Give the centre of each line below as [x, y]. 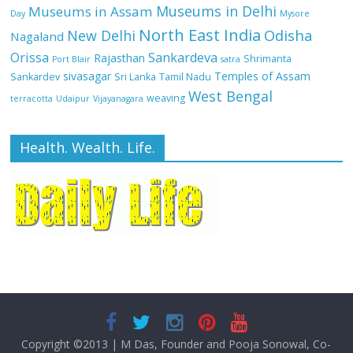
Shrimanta [268, 58]
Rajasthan [120, 58]
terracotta [32, 98]
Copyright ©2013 [65, 344]
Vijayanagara [119, 98]
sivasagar [87, 76]
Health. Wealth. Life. [88, 147]
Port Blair [72, 59]
